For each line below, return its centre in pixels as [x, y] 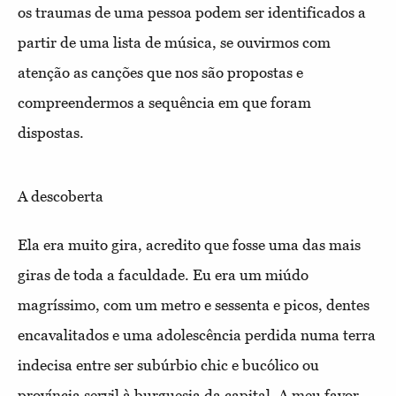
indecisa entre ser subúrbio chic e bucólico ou [168, 365]
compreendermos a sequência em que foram [164, 102]
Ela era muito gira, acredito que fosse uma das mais [189, 244]
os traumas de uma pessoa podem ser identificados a [192, 12]
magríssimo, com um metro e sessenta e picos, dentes [194, 305]
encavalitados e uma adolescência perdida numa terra [197, 335]
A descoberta [61, 196]
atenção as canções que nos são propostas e [160, 72]
